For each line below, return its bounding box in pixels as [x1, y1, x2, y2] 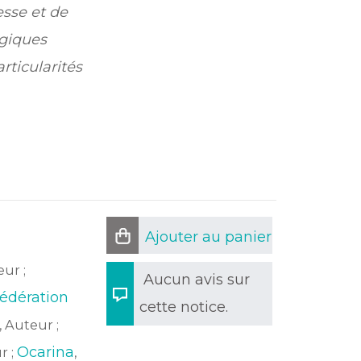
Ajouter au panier [145, 228, 272, 246]
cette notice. [139, 298, 228, 316]
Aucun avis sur [143, 271, 250, 288]
